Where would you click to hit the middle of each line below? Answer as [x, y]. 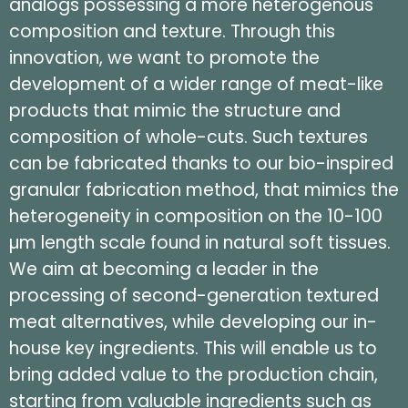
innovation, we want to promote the [164, 58]
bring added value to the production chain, [194, 375]
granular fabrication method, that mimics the [204, 190]
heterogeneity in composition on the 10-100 [196, 217]
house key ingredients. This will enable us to [193, 349]
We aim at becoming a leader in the [164, 270]
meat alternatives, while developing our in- [193, 322]
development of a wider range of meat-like [196, 85]
